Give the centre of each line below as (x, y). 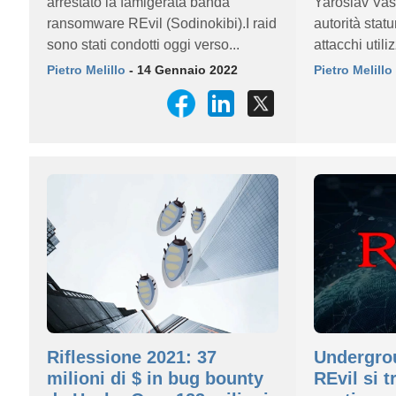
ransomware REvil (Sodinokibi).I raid (162, 23)
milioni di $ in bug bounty (155, 378)
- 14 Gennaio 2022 (182, 70)
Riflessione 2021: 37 (132, 357)
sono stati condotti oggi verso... (143, 45)
